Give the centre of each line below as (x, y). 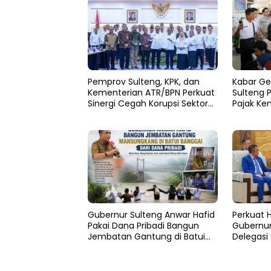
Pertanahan (113, 115)
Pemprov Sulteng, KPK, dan (144, 82)
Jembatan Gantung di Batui (146, 236)
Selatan (104, 247)
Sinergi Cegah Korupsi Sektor (148, 104)
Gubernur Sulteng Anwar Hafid (151, 214)
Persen (246, 115)
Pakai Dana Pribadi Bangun (143, 225)
